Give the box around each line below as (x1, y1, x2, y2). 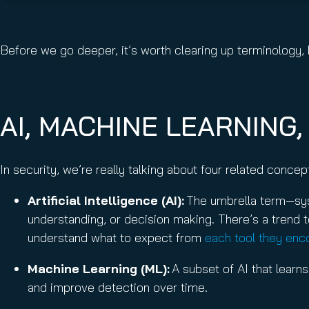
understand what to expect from (28, 230, 205, 246)
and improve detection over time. (28, 279, 211, 295)
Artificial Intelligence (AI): (28, 192, 184, 208)
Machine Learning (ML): (28, 261, 170, 277)
